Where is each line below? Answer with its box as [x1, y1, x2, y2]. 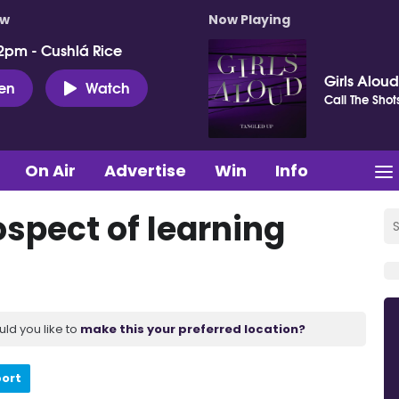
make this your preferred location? [80, 320, 305, 338]
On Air [25, 159, 76, 182]
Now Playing [208, 11, 290, 28]
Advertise [104, 159, 186, 182]
